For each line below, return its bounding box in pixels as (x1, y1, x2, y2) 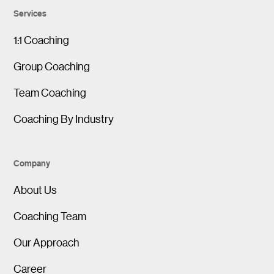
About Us (13, 182, 57, 196)
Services (13, 7, 47, 19)
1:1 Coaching (13, 32, 70, 46)
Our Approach (13, 235, 80, 249)
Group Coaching (13, 59, 91, 73)
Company (13, 157, 51, 169)
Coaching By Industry (13, 111, 114, 125)
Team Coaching (13, 85, 87, 99)
